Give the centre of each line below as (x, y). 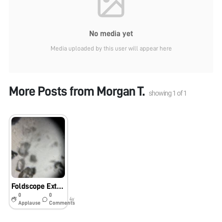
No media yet (111, 34)
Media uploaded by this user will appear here (111, 49)
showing (160, 93)
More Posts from (53, 91)
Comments (62, 203)
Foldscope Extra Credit (60, 187)
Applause (30, 203)
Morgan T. (120, 91)
